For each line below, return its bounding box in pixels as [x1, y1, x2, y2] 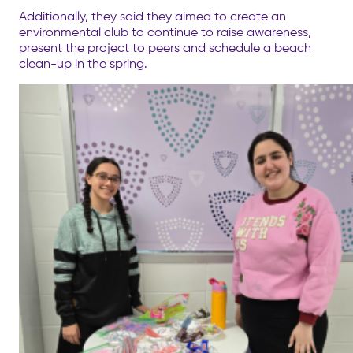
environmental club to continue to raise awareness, [19, 24, 311, 39]
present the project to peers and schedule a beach [19, 39, 311, 55]
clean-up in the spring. [19, 55, 147, 71]
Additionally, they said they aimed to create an [19, 8, 286, 24]
